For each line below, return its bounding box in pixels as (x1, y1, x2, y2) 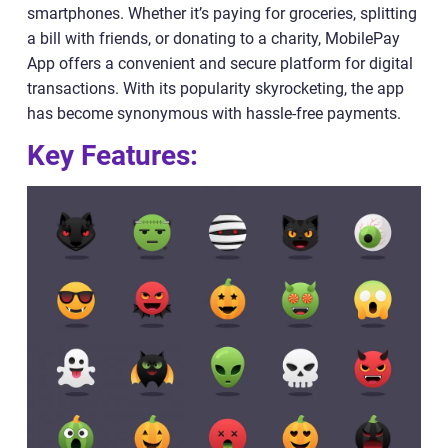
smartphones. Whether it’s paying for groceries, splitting (27, 4, 417, 23)
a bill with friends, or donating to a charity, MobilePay (27, 29, 400, 48)
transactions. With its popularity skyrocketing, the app (27, 79, 404, 98)
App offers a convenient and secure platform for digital (27, 54, 413, 73)
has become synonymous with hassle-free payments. (27, 104, 401, 123)
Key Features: (27, 139, 198, 172)
